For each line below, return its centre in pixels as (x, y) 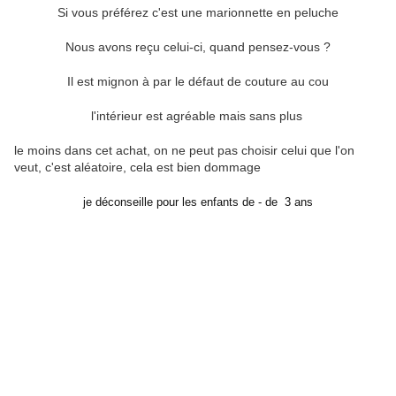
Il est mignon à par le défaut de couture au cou (198, 82)
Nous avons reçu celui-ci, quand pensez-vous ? (198, 47)
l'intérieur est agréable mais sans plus (198, 116)
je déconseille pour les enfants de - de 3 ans (198, 202)
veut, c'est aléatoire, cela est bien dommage (139, 168)
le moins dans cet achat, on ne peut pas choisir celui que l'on (184, 151)
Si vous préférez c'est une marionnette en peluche (198, 13)
